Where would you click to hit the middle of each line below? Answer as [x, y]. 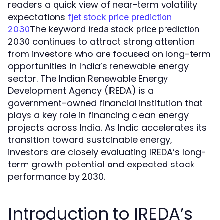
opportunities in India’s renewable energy [98, 66]
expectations [38, 17]
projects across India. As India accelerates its [107, 128]
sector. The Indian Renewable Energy [88, 79]
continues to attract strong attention [112, 42]
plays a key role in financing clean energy [98, 115]
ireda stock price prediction [144, 29]
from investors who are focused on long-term [109, 54]
